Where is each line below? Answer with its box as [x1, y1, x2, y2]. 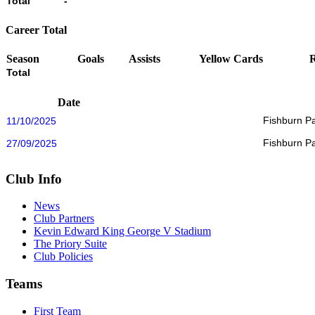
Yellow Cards [198, 52, 263, 65]
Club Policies [34, 250, 93, 263]
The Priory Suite [34, 238, 107, 250]
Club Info [6, 171, 62, 186]
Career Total [6, 24, 67, 37]
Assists [128, 52, 160, 65]
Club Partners [34, 212, 94, 225]
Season [6, 52, 39, 65]
